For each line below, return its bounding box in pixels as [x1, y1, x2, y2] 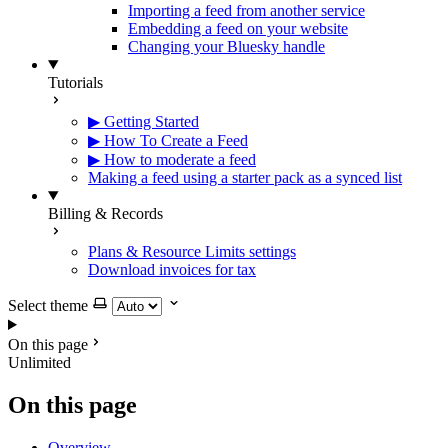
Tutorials [48, 74, 103, 91]
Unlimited [8, 354, 71, 371]
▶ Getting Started [88, 113, 199, 130]
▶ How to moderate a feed [88, 151, 256, 168]
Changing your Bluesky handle [128, 38, 325, 55]
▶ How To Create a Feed [88, 132, 248, 149]
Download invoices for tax [88, 261, 256, 278]
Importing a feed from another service [128, 2, 365, 19]
